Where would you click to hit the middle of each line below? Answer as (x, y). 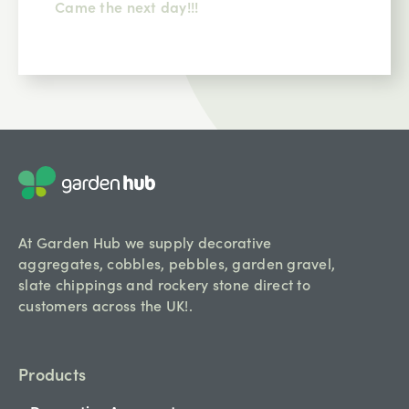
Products (52, 374)
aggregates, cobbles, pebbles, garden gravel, (177, 263)
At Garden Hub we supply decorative (145, 242)
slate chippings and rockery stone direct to (165, 284)
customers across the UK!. (105, 305)
